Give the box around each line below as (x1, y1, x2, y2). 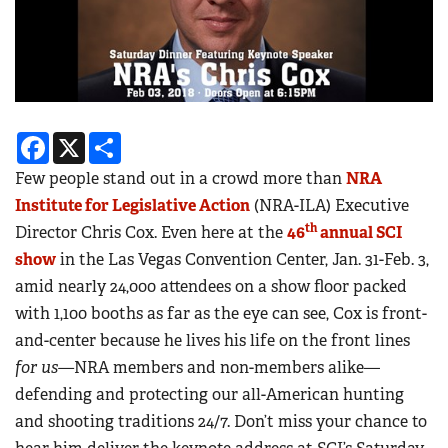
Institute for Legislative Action (15, 195, 250, 217)
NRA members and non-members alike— (74, 357, 380, 379)
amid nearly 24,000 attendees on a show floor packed (15, 276, 407, 298)
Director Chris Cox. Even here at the (15, 222, 287, 244)
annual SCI (317, 222, 402, 244)
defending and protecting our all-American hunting (15, 384, 404, 406)
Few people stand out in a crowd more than (15, 168, 346, 190)
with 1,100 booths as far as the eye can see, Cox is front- (15, 303, 427, 325)
